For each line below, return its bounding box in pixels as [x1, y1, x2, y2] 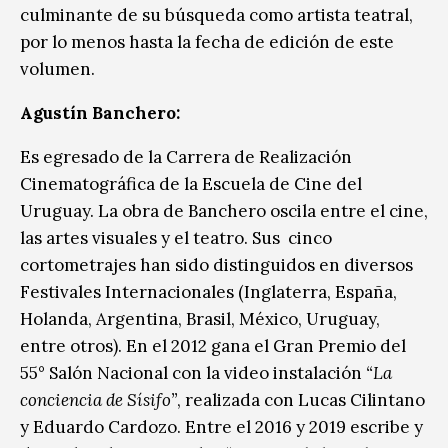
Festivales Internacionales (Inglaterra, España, [20, 280, 397, 303]
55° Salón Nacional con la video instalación [20, 361, 366, 384]
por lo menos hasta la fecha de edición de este [20, 30, 394, 53]
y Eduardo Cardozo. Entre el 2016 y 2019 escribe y [20, 415, 423, 438]
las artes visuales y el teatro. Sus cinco [20, 226, 332, 249]
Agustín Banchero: [20, 101, 180, 124]
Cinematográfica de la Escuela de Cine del [20, 172, 362, 195]
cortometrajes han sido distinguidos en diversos [20, 253, 413, 276]
